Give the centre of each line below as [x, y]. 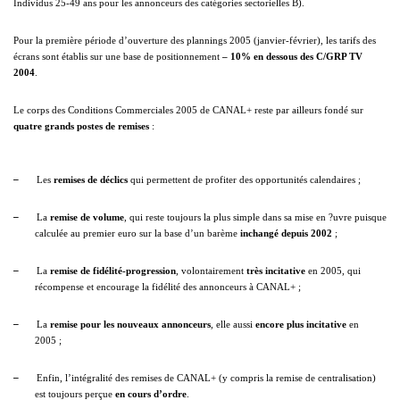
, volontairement [211, 271]
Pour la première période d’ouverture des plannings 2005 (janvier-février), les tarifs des [195, 40]
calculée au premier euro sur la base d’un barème [137, 233]
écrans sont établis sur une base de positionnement [118, 56]
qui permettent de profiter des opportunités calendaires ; [244, 179]
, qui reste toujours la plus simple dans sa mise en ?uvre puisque [255, 217]
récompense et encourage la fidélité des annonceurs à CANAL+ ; [168, 287]
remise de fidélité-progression [113, 271]
